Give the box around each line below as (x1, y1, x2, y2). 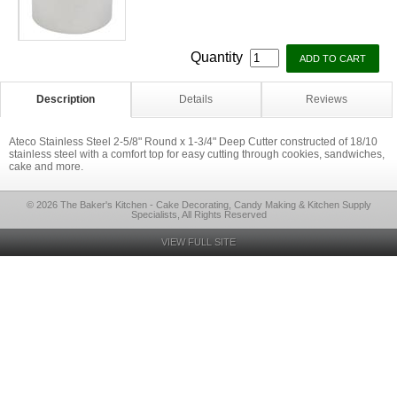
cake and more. (9, 160, 83, 173)
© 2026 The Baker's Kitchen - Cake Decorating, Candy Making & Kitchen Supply (26, 199, 371, 210)
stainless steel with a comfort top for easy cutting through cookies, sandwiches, (9, 148, 385, 160)
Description (35, 93, 95, 105)
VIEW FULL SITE (161, 237, 236, 247)
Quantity (191, 50, 246, 65)
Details (179, 93, 214, 105)
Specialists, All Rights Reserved (130, 209, 267, 220)
